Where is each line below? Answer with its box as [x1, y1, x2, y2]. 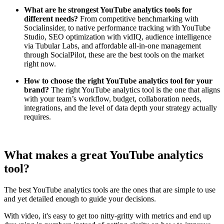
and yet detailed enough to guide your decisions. [4, 194, 158, 203]
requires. [24, 112, 51, 121]
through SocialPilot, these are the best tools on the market [24, 50, 204, 59]
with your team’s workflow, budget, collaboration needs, [24, 94, 201, 103]
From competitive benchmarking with [78, 14, 198, 23]
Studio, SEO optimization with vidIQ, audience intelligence [24, 32, 211, 41]
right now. [24, 59, 56, 68]
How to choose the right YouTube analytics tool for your [24, 76, 212, 85]
